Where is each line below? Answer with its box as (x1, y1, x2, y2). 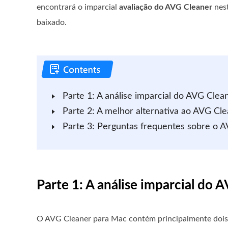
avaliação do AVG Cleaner (119, 3, 212, 11)
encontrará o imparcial (37, 3, 119, 11)
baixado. (37, 18, 67, 26)
